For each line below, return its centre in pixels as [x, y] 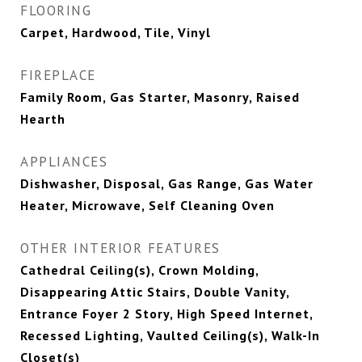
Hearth [43, 119]
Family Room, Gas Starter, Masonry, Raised [160, 97]
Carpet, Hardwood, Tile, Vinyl [116, 33]
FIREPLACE [58, 76]
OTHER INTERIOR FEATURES [120, 248]
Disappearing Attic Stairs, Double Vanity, [155, 292]
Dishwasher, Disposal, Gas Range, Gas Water [167, 184]
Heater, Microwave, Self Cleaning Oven [147, 206]
